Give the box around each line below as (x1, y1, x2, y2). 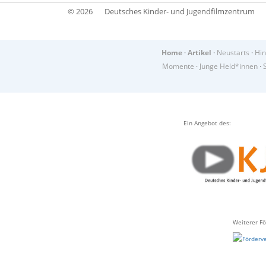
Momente (161, 62, 194, 71)
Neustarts (217, 48, 249, 58)
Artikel (188, 48, 211, 58)
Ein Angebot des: (183, 119, 231, 128)
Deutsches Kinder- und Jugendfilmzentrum (104, 6, 255, 17)
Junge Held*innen (199, 62, 258, 71)
